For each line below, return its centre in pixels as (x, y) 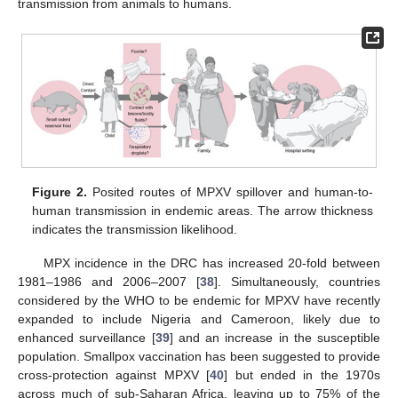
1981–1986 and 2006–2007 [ (109, 282)
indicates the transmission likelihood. (135, 230)
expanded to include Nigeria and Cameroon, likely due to (199, 319)
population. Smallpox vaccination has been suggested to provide (199, 357)
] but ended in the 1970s (302, 375)
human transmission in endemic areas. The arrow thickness (203, 211)
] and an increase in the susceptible (275, 338)
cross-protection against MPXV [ (114, 375)
